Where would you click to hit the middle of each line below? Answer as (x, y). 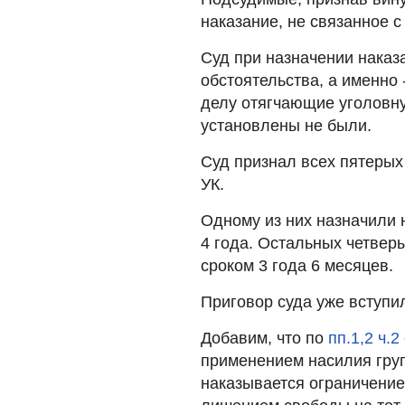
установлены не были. (286, 125)
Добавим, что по (264, 338)
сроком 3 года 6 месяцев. (297, 265)
